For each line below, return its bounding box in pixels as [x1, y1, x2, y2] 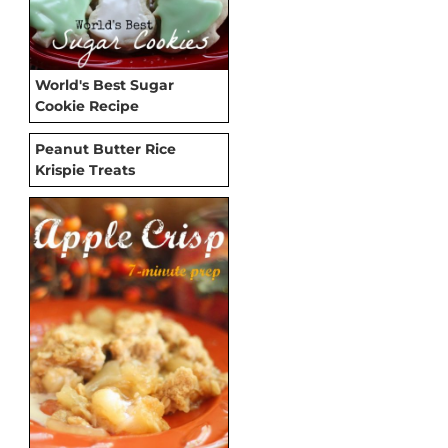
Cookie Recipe [35, 97, 139, 116]
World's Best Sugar [35, 76, 174, 95]
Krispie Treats [35, 161, 135, 180]
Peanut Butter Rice [35, 140, 176, 159]
